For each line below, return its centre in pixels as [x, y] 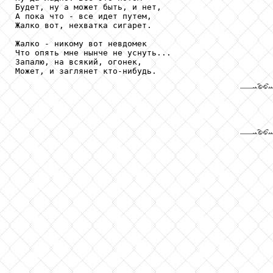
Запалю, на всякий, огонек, [79, 62]
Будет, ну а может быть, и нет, [88, 7]
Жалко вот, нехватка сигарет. [83, 25]
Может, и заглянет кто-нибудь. [86, 71]
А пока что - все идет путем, [83, 16]
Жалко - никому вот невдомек [81, 43]
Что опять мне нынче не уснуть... [93, 52]
